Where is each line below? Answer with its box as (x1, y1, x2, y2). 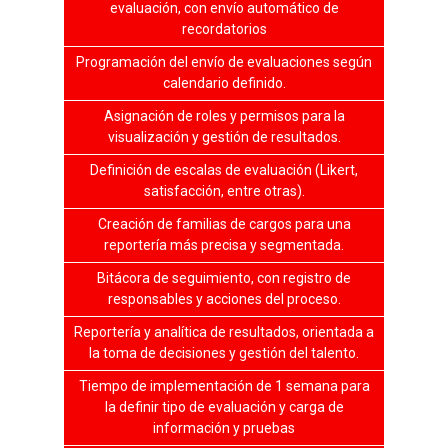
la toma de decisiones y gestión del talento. (89, 344, 359, 361)
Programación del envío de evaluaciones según (76, 53, 372, 70)
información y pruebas (153, 419, 295, 436)
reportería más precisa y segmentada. (104, 236, 344, 253)
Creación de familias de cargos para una (97, 215, 351, 232)
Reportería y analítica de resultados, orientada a (74, 323, 374, 340)
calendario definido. (162, 74, 286, 91)
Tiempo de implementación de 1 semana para (78, 377, 370, 394)
